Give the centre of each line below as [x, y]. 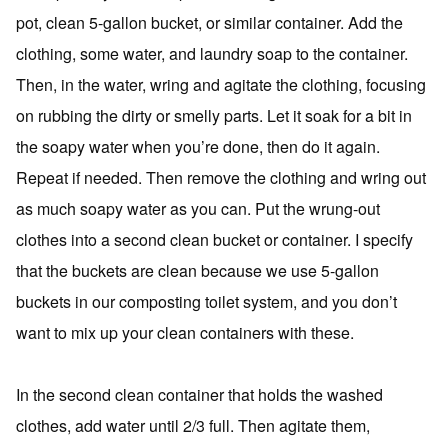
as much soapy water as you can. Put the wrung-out [198, 208]
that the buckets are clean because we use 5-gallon [197, 270]
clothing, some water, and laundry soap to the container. [212, 53]
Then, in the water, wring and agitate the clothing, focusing [221, 84]
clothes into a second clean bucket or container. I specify [214, 239]
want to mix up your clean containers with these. [185, 332]
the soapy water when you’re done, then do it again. [198, 146]
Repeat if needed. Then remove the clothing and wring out [221, 177]
